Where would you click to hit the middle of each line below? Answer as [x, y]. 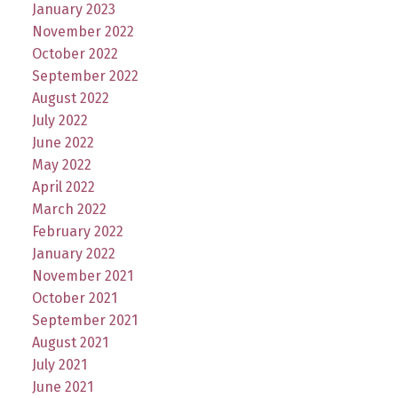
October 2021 [74, 298]
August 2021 [70, 342]
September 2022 [85, 76]
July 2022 [60, 120]
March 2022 [69, 209]
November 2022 [83, 31]
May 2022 [61, 164]
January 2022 [73, 253]
